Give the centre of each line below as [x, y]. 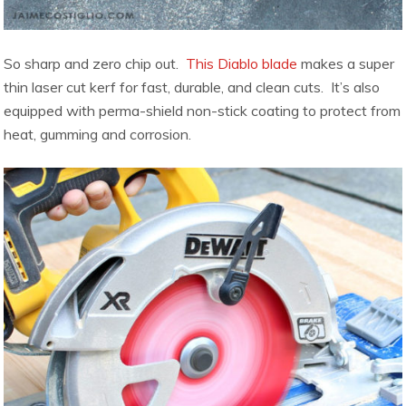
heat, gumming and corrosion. [98, 134]
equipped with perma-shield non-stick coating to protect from [203, 110]
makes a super [346, 63]
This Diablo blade [242, 63]
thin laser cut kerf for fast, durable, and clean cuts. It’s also [192, 87]
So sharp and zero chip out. [95, 63]
